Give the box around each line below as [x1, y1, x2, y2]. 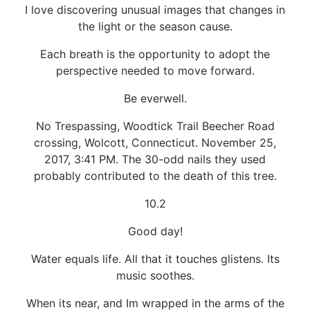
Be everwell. [123, 91, 187, 105]
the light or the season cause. [77, 19, 232, 33]
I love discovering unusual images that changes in [25, 2, 285, 17]
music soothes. [116, 268, 194, 282]
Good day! [127, 224, 183, 238]
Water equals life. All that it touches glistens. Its [30, 251, 280, 266]
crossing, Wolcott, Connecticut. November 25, [34, 135, 276, 149]
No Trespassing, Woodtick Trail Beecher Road [35, 118, 275, 133]
